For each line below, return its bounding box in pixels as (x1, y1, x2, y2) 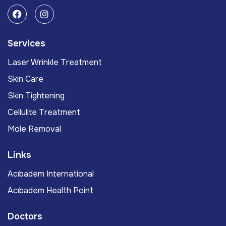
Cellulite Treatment (8, 107, 80, 118)
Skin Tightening (8, 90, 65, 101)
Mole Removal (8, 124, 61, 135)
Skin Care (8, 74, 43, 85)
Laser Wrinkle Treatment (8, 57, 102, 68)
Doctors (8, 211, 42, 222)
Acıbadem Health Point (8, 185, 93, 196)
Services (8, 38, 45, 49)
